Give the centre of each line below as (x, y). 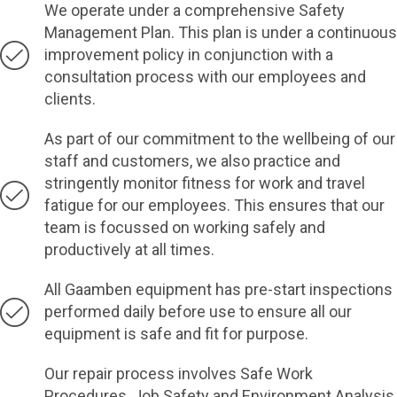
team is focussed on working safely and (185, 228)
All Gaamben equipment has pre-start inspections (218, 290)
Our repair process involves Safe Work (179, 374)
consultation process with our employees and (205, 77)
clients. (70, 99)
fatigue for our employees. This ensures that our (214, 206)
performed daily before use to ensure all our (198, 312)
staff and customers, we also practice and (192, 161)
